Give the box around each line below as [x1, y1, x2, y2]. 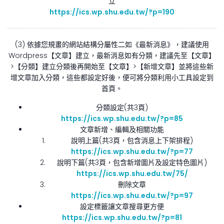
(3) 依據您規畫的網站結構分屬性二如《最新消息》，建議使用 [15, 39, 209, 49]
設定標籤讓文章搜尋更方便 [80, 201, 164, 211]
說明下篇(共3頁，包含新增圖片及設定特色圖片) [57, 157, 207, 167]
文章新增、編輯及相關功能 [80, 124, 164, 134]
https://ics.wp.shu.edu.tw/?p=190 [49, 6, 174, 17]
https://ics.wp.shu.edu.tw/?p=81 [62, 212, 182, 222]
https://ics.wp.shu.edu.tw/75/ [76, 168, 188, 178]
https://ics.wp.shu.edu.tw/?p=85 [61, 113, 183, 123]
